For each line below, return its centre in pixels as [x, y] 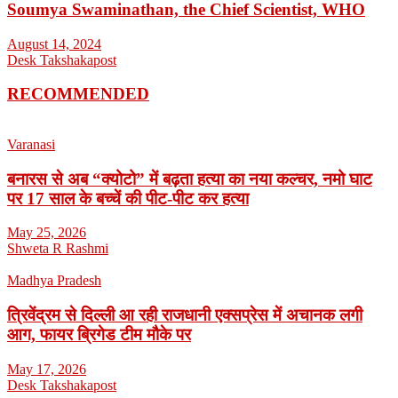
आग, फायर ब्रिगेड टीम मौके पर [99, 335]
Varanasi [31, 144]
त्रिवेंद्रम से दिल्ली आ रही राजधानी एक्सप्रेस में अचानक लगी [185, 315]
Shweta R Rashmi [58, 249]
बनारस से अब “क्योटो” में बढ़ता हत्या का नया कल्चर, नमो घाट [190, 179]
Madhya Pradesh [54, 281]
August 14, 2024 [54, 44]
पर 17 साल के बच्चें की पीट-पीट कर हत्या [128, 198]
